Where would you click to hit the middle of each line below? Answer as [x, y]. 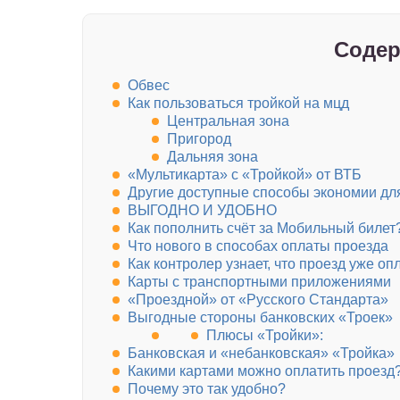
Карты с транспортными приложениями [259, 282]
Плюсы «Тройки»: [265, 336]
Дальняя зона [212, 157]
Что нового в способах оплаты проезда [258, 246]
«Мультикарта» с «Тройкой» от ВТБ [245, 175]
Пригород [199, 139]
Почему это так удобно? [207, 389]
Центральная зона [228, 121]
